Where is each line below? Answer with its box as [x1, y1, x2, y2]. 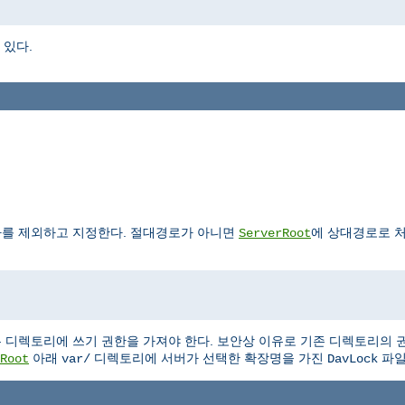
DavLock [327, 351, 378, 366]
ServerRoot [239, 225, 311, 240]
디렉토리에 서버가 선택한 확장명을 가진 [90, 350, 327, 365]
